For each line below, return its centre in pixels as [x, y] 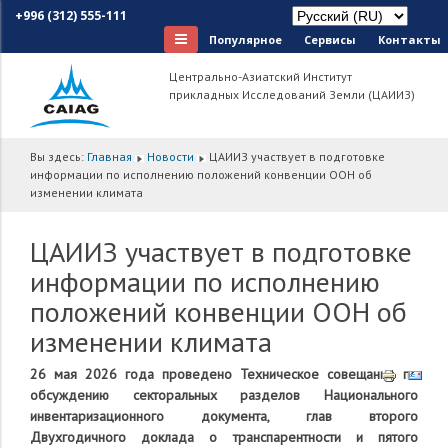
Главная [109, 157]
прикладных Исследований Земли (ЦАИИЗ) [292, 95]
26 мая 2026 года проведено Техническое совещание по [224, 374]
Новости [170, 157]
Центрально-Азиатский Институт [261, 77]
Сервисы [330, 39]
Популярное [245, 39]
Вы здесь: [58, 157]
